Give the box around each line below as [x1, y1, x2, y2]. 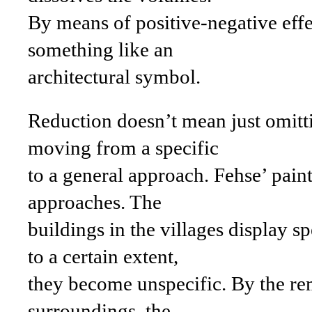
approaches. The [28, 191, 162, 213]
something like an [28, 38, 173, 61]
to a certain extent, [28, 245, 178, 267]
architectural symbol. [28, 65, 201, 88]
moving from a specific [28, 136, 219, 159]
